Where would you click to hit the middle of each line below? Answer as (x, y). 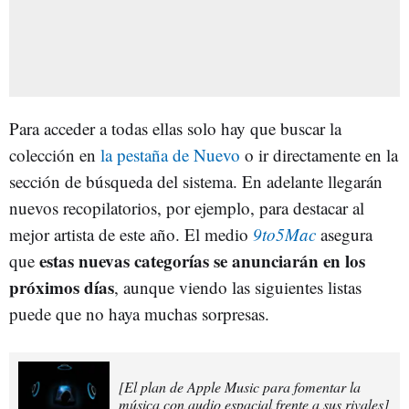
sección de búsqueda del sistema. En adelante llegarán (196, 181)
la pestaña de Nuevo (170, 154)
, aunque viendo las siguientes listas (238, 287)
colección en (55, 154)
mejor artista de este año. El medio (131, 234)
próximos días (62, 287)
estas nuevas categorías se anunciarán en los (202, 260)
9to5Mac (284, 234)
